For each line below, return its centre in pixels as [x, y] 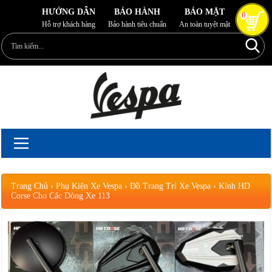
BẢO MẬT [204, 12]
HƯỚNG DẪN [69, 12]
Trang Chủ [30, 186]
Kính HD [235, 186]
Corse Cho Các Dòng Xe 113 [61, 195]
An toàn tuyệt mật [204, 24]
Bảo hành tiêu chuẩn [137, 24]
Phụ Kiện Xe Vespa [89, 186]
